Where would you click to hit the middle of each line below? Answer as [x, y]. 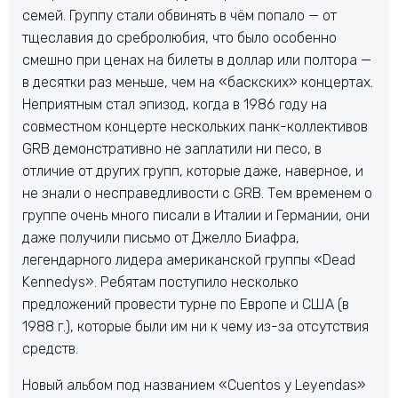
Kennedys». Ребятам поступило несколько [160, 282]
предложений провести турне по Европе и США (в [186, 304]
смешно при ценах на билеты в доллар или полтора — [197, 60]
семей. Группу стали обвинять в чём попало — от [179, 16]
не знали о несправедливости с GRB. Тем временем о [197, 193]
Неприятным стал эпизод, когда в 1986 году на [175, 104]
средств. [50, 349]
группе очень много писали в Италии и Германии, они [196, 215]
